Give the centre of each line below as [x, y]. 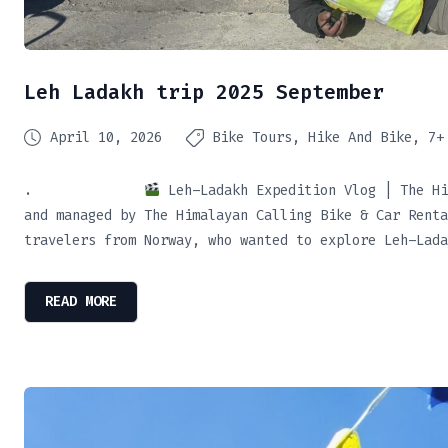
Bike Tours [252, 137]
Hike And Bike [360, 137]
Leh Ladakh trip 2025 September [204, 91]
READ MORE [81, 301]
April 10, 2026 [106, 137]
